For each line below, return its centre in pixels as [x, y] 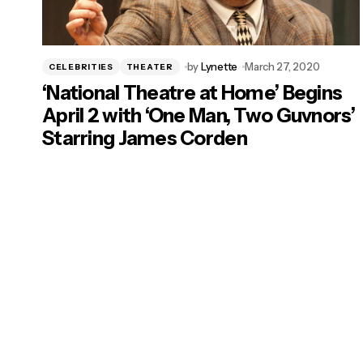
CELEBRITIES [81, 66]
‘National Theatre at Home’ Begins [192, 93]
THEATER [149, 66]
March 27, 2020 [282, 67]
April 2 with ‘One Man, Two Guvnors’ [199, 116]
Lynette [219, 67]
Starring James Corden [145, 139]
